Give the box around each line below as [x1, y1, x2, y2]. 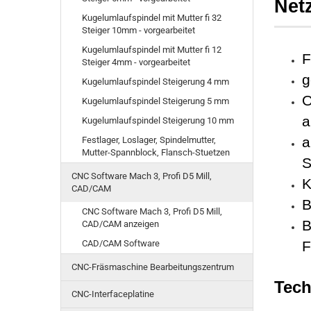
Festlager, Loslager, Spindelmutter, [82, 135, 216, 145]
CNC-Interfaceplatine [72, 289, 154, 299]
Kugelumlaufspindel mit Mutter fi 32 [82, 12, 221, 23]
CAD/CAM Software [82, 238, 160, 249]
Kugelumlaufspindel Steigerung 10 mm [82, 115, 234, 126]
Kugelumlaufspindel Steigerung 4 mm [82, 76, 229, 87]
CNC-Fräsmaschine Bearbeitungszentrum [72, 262, 234, 272]
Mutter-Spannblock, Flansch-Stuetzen [82, 147, 230, 158]
